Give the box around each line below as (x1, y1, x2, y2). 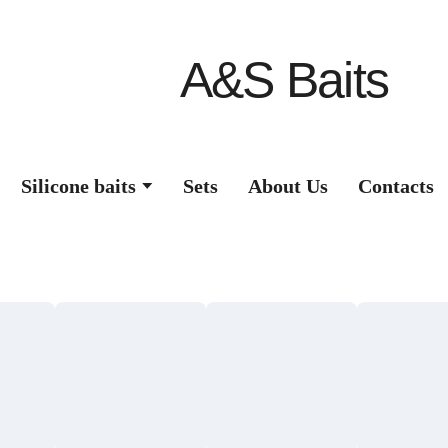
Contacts (358, 174, 435, 197)
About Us (248, 174, 329, 197)
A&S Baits (179, 52, 389, 108)
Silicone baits (20, 174, 136, 197)
